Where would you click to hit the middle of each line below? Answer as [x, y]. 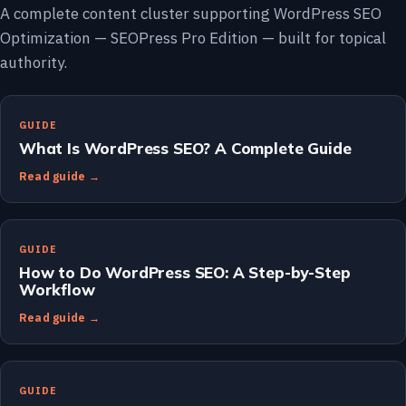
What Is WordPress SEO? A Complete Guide [185, 148]
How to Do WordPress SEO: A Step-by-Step [185, 272]
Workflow [57, 289]
